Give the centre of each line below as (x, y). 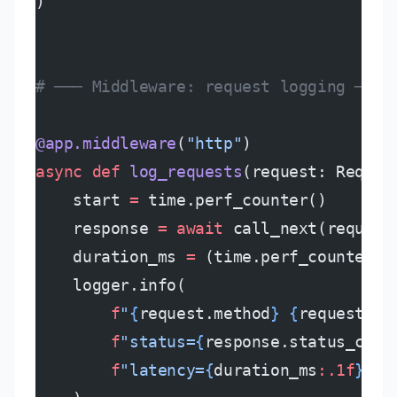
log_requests (181, 171)
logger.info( (111, 285)
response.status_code (298, 342)
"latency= (162, 370)
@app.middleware (106, 143)
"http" (214, 143)
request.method (205, 313)
